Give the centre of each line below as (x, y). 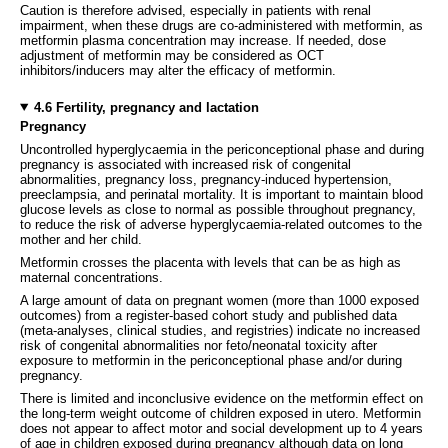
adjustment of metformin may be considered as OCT (172, 55)
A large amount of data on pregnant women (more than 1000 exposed (219, 300)
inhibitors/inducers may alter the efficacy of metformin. (178, 70)
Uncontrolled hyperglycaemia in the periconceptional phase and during (222, 149)
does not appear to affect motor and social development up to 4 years (221, 428)
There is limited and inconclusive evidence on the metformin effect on (221, 398)
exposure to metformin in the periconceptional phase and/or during (211, 360)
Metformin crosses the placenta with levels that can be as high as (210, 262)
